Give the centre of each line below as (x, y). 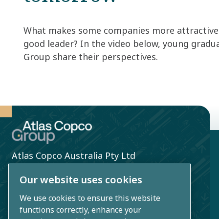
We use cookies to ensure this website (90, 198)
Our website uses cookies (81, 179)
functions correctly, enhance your (80, 209)
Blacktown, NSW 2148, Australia (79, 186)
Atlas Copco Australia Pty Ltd (74, 155)
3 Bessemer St (42, 171)
